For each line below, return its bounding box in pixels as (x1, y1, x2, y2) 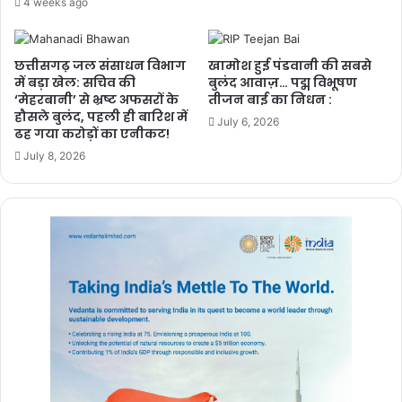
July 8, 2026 (23, 149, 85, 162)
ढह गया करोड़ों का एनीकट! (14, 125, 170, 143)
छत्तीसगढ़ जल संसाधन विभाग (14, 57, 186, 74)
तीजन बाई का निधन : (208, 91, 332, 109)
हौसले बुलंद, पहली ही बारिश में (14, 108, 188, 126)
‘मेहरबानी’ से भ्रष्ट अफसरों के (14, 91, 179, 109)
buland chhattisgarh (66, 235, 206, 253)
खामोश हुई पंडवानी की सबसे (208, 57, 371, 74)
